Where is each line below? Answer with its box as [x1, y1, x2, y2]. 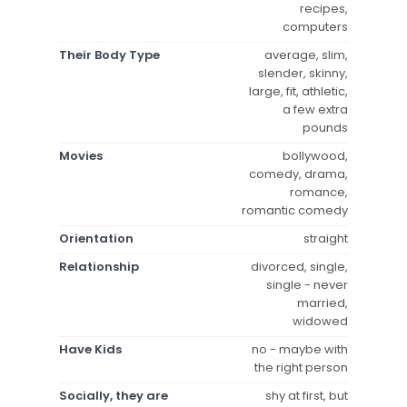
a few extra [283, 100, 348, 118]
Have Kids [59, 340, 122, 358]
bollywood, [283, 146, 348, 164]
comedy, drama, [249, 164, 348, 183]
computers [283, 17, 348, 35]
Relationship [59, 257, 139, 275]
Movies [59, 146, 103, 164]
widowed [293, 312, 348, 330]
